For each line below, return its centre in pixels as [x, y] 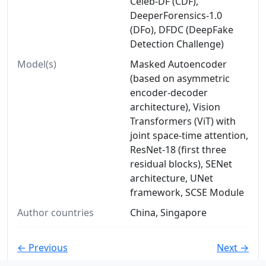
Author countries [56, 213]
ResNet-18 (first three [178, 150]
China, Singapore [168, 213]
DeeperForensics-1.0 [176, 15]
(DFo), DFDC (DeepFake [182, 30]
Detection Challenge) [177, 44]
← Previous [42, 248]
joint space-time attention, [189, 135]
